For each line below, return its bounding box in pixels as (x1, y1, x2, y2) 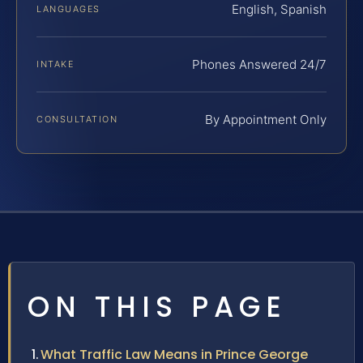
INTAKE (36, 58, 75, 70)
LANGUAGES (36, 3, 100, 15)
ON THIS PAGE (28, 287, 287, 327)
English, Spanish (232, 2, 327, 18)
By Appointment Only (205, 112, 327, 128)
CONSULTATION (36, 113, 118, 126)
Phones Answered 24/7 (192, 57, 327, 73)
